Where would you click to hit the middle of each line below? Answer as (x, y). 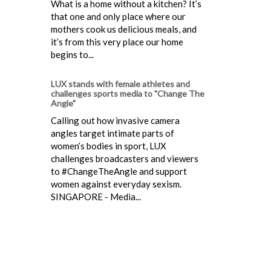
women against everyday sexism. (116, 184)
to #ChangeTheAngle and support (119, 171)
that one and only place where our (118, 16)
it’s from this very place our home (117, 41)
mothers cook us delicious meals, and (124, 29)
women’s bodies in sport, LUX (109, 145)
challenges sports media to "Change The (128, 93)
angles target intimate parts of (113, 133)
